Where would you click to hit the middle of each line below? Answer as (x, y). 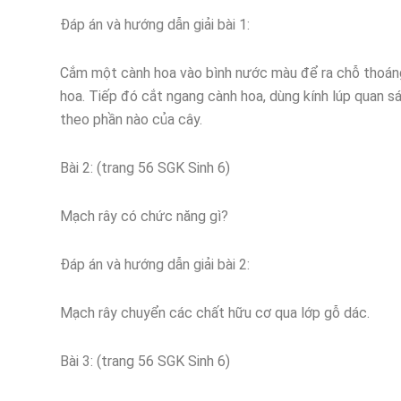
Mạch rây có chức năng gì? (144, 217)
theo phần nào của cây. (131, 120)
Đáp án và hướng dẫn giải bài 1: (155, 25)
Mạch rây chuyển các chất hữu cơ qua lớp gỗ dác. (215, 313)
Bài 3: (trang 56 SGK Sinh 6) (145, 362)
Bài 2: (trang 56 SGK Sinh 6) (145, 168)
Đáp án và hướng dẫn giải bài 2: (155, 265)
